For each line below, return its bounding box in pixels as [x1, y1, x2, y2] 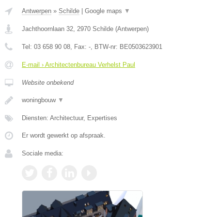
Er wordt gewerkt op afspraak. [22, 131, 106, 139]
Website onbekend [22, 78, 74, 86]
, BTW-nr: [91, 43, 120, 50]
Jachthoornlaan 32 [22, 25, 73, 32]
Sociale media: [22, 149, 63, 157]
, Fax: [70, 43, 89, 50]
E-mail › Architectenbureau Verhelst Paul [22, 61, 135, 68]
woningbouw [22, 96, 58, 104]
